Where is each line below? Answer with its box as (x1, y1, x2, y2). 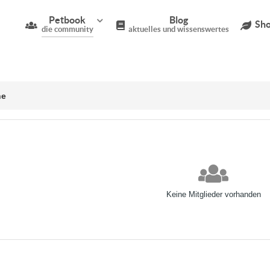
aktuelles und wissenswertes (128, 25, 229, 34)
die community (41, 25, 93, 34)
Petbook (49, 14, 86, 26)
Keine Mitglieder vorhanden (166, 189, 261, 199)
